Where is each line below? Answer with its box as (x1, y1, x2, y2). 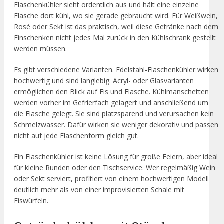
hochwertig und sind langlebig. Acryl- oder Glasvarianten (14, 76, 194, 86)
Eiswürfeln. (14, 196, 48, 206)
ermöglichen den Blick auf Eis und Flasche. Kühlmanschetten (14, 87, 209, 97)
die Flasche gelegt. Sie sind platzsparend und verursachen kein (14, 109, 214, 119)
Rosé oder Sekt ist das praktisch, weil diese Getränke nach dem (14, 22, 218, 32)
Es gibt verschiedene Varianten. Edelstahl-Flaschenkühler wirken (14, 65, 218, 75)
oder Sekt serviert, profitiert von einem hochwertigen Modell (14, 174, 209, 184)
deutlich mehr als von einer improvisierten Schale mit (14, 185, 184, 195)
